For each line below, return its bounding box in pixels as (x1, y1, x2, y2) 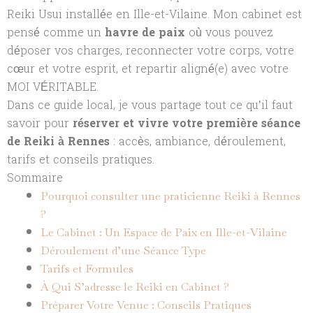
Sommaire (7, 167, 63, 188)
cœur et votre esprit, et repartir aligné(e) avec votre (7, 58, 289, 79)
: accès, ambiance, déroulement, (110, 131, 286, 152)
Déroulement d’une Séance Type (41, 242, 206, 258)
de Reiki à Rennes (7, 131, 110, 152)
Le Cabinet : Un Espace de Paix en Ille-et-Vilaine (41, 224, 287, 240)
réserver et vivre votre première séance (73, 112, 300, 133)
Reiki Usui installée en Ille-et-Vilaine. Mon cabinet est (7, 3, 302, 24)
